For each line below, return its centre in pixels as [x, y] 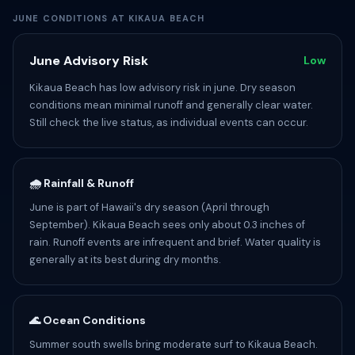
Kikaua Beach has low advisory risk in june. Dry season [162, 88]
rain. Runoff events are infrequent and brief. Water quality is [175, 242]
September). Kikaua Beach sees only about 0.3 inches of [167, 225]
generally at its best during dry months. [125, 260]
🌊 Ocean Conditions [88, 320]
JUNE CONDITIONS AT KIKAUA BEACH [109, 18]
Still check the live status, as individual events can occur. [169, 122]
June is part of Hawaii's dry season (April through [149, 207]
